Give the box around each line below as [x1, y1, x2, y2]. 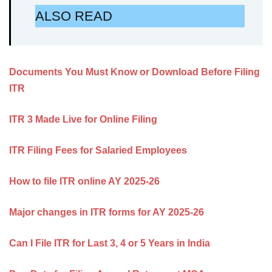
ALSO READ [35, 8, 112, 24]
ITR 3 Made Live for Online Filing [9, 114, 157, 124]
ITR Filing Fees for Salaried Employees [9, 144, 187, 155]
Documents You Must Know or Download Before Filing [9, 66, 260, 77]
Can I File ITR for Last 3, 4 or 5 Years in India [9, 237, 210, 248]
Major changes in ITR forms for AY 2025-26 [9, 206, 204, 217]
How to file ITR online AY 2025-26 [9, 175, 160, 186]
